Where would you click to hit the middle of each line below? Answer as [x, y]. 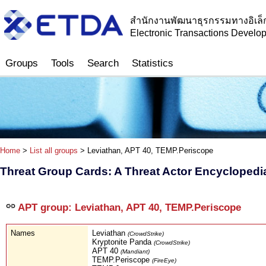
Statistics [153, 63]
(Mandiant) [135, 251]
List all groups [54, 151]
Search [103, 63]
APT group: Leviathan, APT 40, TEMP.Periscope [128, 207]
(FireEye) [164, 260]
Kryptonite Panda [123, 242]
